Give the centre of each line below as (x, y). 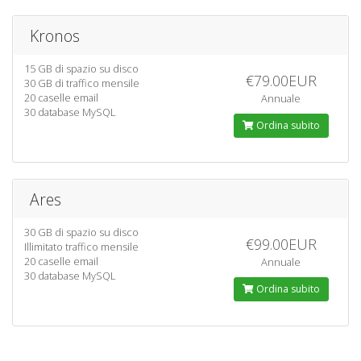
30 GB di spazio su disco (81, 232)
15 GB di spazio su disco (81, 68)
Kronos (55, 36)
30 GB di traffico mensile (82, 83)
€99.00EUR (281, 244)
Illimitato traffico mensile (81, 247)
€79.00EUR (281, 81)
